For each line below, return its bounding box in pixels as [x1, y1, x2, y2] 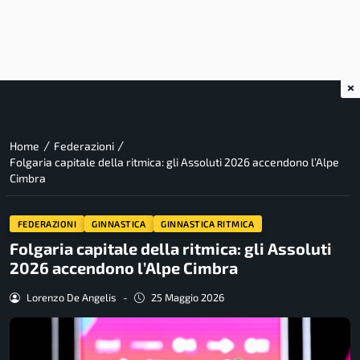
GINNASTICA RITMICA [161, 218, 255, 229]
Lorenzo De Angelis [26, 291, 117, 305]
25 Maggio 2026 [150, 291, 224, 305]
